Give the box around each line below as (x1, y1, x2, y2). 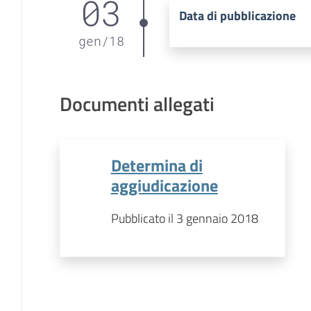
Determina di (110, 151, 203, 178)
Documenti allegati (59, 88, 215, 119)
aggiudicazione (110, 171, 218, 198)
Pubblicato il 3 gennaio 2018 (110, 208, 258, 228)
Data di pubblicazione (179, 6, 296, 25)
